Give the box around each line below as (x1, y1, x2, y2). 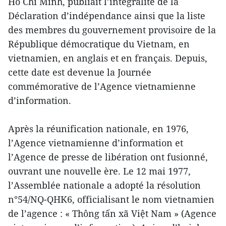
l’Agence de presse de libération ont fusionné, (8, 150, 208, 163)
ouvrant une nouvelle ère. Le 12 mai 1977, (8, 164, 191, 177)
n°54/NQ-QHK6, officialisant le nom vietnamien (8, 193, 214, 205)
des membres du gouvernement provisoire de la (8, 23, 216, 36)
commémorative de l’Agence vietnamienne (8, 80, 196, 92)
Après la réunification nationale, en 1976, (8, 122, 189, 135)
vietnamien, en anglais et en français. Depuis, (8, 51, 207, 64)
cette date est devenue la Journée (8, 66, 151, 78)
